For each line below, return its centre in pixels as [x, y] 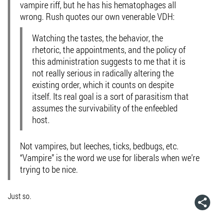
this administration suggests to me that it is [109, 61]
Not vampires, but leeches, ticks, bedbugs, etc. [99, 146]
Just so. [19, 196]
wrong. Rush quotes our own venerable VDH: [97, 16]
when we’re [180, 157]
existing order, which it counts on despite [103, 84]
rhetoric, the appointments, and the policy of [109, 49]
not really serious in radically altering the [103, 73]
